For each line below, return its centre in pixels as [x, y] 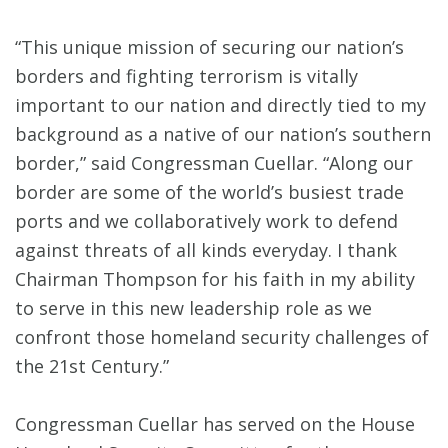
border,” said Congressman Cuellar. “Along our [214, 163]
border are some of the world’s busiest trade [209, 192]
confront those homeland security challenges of [222, 337]
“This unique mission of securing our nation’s [209, 47]
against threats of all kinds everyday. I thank [206, 250]
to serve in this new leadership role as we [193, 308]
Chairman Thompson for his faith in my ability [215, 279]
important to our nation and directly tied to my [220, 105]
